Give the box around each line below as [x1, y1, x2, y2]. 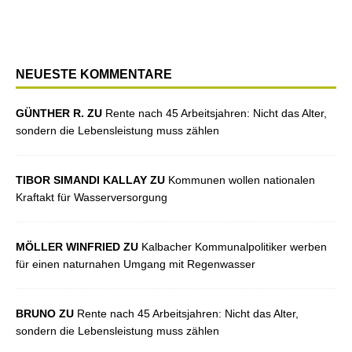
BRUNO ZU [16, 307, 77, 320]
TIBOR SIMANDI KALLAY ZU [16, 174, 168, 186]
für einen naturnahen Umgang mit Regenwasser [16, 258, 255, 270]
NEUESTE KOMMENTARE [16, 68, 172, 81]
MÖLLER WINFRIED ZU [16, 240, 141, 253]
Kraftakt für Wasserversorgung [16, 191, 167, 203]
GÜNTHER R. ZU [16, 107, 105, 119]
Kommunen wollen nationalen [168, 174, 315, 186]
